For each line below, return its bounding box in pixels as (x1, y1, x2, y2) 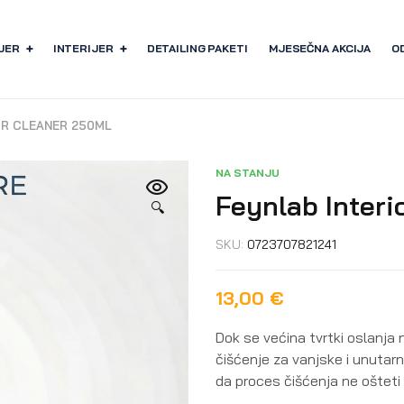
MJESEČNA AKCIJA (268, 41, 372, 56)
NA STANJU (216, 165, 280, 179)
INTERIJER (52, 41, 114, 56)
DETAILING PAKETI (146, 41, 248, 56)
